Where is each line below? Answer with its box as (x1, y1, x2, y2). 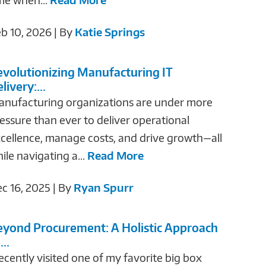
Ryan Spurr (73, 180, 134, 194)
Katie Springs (74, 24, 145, 39)
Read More (87, 148, 144, 162)
